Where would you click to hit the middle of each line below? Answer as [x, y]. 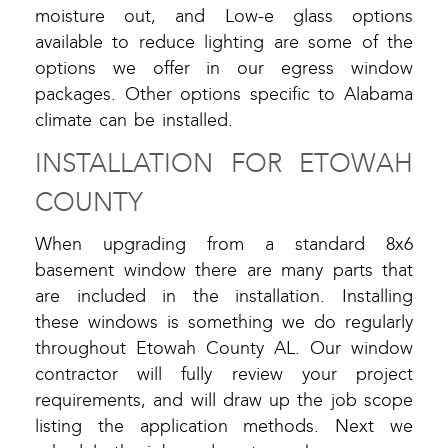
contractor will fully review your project [224, 375]
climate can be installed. [134, 121]
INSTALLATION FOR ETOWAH [224, 164]
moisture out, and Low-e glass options [224, 17]
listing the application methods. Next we [224, 427]
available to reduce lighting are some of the [224, 43]
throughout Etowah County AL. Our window [224, 349]
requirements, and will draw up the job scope [224, 401]
